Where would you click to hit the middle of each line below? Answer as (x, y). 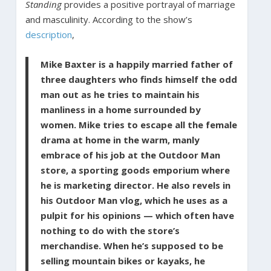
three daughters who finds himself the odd (139, 79)
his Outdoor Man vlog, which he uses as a (134, 200)
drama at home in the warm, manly (120, 139)
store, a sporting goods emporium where (135, 170)
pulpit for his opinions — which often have (137, 215)
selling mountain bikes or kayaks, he (122, 260)
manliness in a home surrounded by (120, 109)
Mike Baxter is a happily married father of (136, 64)
